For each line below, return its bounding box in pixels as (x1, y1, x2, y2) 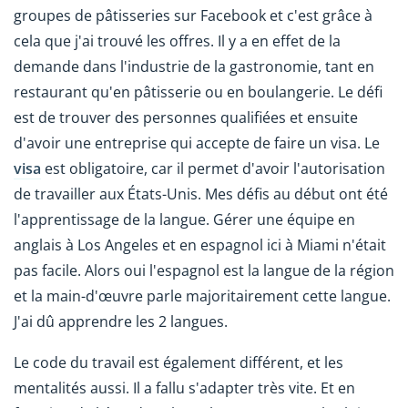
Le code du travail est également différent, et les (14, 352, 343, 372)
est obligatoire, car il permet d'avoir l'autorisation (41, 158, 385, 178)
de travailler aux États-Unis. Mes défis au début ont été (14, 183, 388, 204)
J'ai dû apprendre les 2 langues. (14, 311, 228, 331)
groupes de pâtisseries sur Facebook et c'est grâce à (14, 5, 372, 25)
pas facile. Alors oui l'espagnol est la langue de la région (14, 260, 394, 280)
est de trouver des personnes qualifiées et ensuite (14, 107, 358, 127)
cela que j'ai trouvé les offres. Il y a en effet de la (14, 30, 341, 51)
